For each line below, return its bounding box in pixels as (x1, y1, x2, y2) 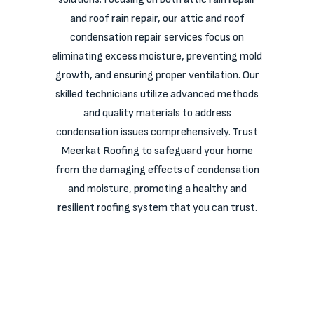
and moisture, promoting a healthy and (67, 182, 247, 196)
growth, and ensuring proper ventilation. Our (55, 69, 259, 82)
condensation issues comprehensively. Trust (56, 125, 258, 139)
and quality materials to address (83, 107, 231, 120)
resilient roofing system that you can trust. (57, 201, 257, 214)
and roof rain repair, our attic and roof (69, 12, 245, 25)
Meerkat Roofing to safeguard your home (61, 144, 253, 158)
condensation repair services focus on (70, 31, 244, 44)
